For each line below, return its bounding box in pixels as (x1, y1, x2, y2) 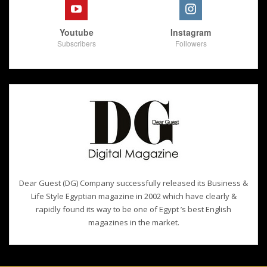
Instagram (170, 26, 211, 39)
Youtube (59, 26, 94, 39)
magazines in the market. (88, 217, 179, 228)
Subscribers (57, 38, 96, 49)
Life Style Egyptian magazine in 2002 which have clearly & (30, 191, 237, 202)
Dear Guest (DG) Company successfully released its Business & (19, 178, 248, 189)
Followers (175, 38, 207, 49)
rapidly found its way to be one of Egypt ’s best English (36, 204, 231, 215)
